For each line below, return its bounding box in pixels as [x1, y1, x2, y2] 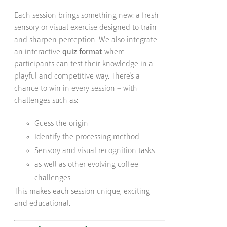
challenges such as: [14, 96, 79, 105]
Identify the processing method [34, 133, 140, 141]
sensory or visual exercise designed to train [14, 23, 157, 32]
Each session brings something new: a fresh [14, 11, 159, 20]
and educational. [14, 199, 71, 208]
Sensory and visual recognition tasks [34, 146, 155, 155]
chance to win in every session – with [14, 84, 138, 93]
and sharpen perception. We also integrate [14, 35, 158, 44]
